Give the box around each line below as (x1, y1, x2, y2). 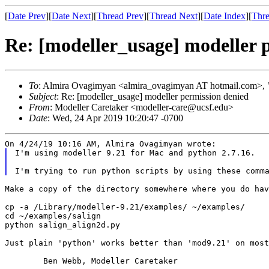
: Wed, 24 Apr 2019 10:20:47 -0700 (47, 112, 183, 123)
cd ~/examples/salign (5, 211, 101, 220)
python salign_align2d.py (5, 220, 120, 229)
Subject (29, 91, 56, 101)
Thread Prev (97, 11, 144, 21)
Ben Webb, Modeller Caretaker (5, 256, 43, 265)
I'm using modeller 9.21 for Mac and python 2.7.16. (14, 148, 255, 157)
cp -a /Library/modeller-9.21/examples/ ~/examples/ (5, 202, 245, 211)
